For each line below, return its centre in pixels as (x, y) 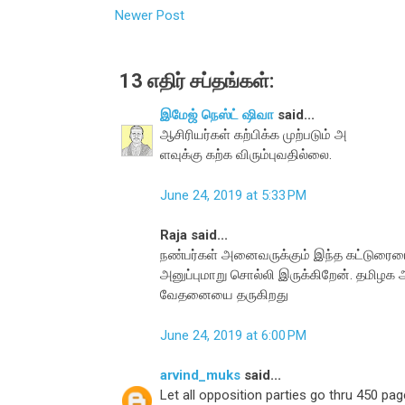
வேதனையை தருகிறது (224, 295)
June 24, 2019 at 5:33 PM (233, 195)
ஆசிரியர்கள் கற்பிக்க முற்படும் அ (254, 135)
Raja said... (194, 235)
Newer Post (150, 16)
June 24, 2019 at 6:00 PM (233, 335)
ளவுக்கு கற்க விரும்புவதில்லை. (246, 155)
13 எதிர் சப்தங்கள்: (197, 81)
